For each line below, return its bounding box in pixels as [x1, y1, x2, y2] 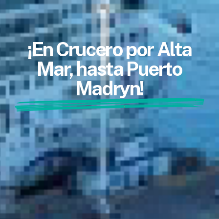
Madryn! [75, 77, 144, 100]
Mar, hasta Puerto [37, 57, 182, 80]
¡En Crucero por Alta [27, 38, 192, 61]
